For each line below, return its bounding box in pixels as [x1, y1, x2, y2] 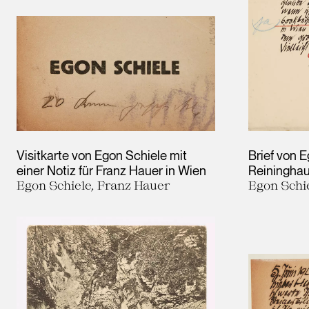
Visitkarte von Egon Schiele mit [17, 148, 187, 163]
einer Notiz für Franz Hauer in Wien [17, 163, 206, 179]
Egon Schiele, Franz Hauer [17, 178, 170, 192]
